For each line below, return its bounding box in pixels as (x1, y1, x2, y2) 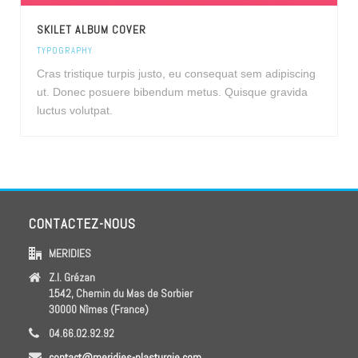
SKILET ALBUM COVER (37, 22, 146, 38)
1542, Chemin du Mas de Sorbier (49, 286, 193, 301)
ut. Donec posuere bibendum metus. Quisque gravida (37, 86, 308, 99)
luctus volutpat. (37, 104, 113, 117)
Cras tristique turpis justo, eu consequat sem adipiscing (37, 67, 316, 81)
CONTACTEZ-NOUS (29, 215, 137, 233)
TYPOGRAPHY (37, 45, 93, 57)
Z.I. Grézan (49, 270, 96, 285)
